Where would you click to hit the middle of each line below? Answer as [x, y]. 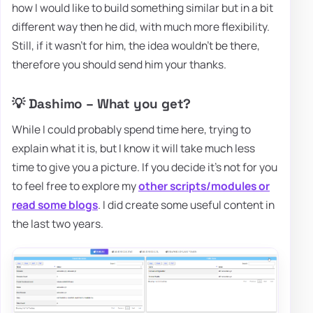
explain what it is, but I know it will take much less [133, 148]
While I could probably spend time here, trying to [131, 129]
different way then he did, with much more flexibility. [141, 27]
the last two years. [58, 223]
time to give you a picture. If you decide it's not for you [145, 167]
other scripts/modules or [204, 185]
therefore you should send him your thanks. [119, 65]
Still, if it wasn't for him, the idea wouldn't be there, [136, 46]
